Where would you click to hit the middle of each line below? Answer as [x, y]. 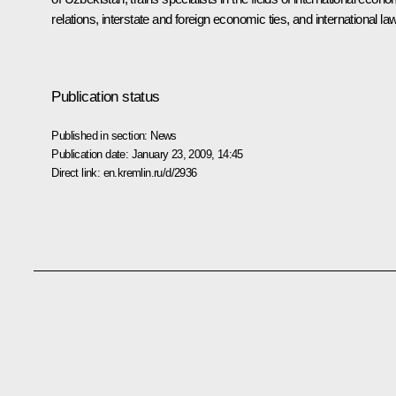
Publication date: [91, 154]
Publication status [106, 96]
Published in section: [101, 135]
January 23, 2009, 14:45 [187, 154]
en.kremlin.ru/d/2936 [150, 172]
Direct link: [77, 172]
